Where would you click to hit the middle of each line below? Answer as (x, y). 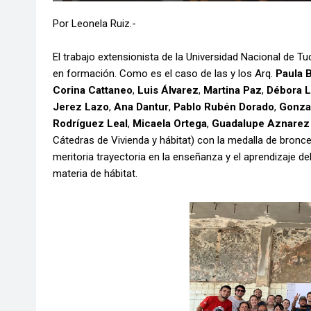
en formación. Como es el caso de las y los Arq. (164, 74)
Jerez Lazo (81, 107)
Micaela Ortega (168, 124)
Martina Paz (233, 91)
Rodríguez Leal (90, 124)
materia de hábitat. (96, 174)
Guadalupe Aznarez (259, 124)
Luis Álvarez (168, 91)
